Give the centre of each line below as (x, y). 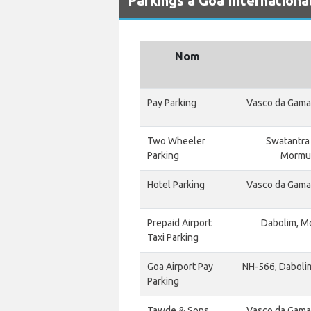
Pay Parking (172, 103)
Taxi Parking (173, 237)
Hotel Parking (176, 185)
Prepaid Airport (179, 223)
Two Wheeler (176, 141)
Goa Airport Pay (180, 267)
